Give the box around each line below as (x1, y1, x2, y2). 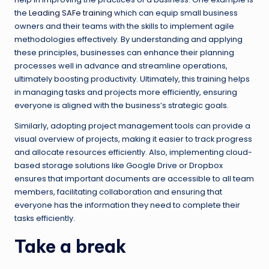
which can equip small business (112, 7, 238, 18)
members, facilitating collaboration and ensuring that (14, 186, 222, 197)
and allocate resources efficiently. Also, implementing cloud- (14, 147, 252, 157)
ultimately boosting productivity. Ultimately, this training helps (14, 73, 250, 84)
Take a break (14, 235, 126, 258)
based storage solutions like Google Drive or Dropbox (14, 160, 223, 171)
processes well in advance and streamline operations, (14, 60, 228, 71)
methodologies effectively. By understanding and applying (14, 34, 243, 44)
